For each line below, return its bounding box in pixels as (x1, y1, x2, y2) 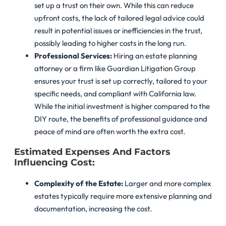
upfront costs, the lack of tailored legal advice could (34, 13, 204, 23)
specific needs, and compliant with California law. (34, 89, 196, 99)
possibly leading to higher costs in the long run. (34, 38, 186, 48)
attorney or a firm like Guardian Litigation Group (34, 64, 196, 74)
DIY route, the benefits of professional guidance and (34, 114, 207, 124)
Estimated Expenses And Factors (14, 146, 171, 158)
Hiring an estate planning (112, 51, 197, 61)
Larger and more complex (125, 179, 211, 189)
